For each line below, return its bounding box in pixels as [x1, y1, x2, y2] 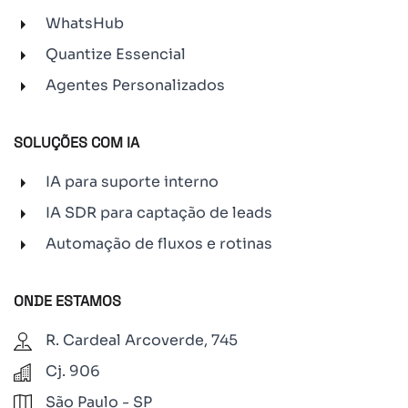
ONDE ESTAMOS [14, 291, 121, 311]
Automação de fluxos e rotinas [46, 233, 272, 253]
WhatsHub [46, 13, 124, 33]
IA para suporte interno [46, 171, 219, 191]
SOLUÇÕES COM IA [14, 132, 139, 152]
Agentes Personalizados [46, 75, 225, 95]
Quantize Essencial [46, 44, 186, 64]
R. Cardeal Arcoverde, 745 [46, 330, 238, 350]
